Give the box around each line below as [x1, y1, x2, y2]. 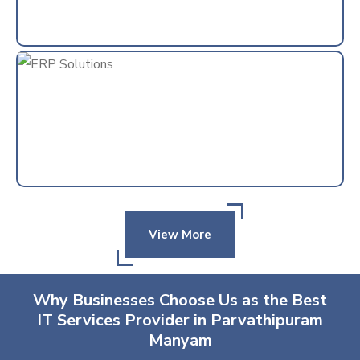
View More [149, 226, 211, 243]
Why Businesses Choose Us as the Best [33, 288, 327, 311]
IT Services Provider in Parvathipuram [37, 309, 323, 331]
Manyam [148, 329, 212, 351]
